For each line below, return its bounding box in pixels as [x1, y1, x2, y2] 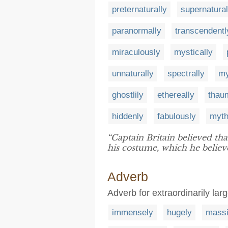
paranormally [112, 25, 161, 36]
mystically [174, 47, 213, 57]
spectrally [167, 68, 205, 78]
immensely [112, 207, 153, 217]
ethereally [157, 90, 194, 100]
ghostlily [112, 90, 144, 100]
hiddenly [112, 111, 144, 121]
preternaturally [112, 4, 167, 14]
